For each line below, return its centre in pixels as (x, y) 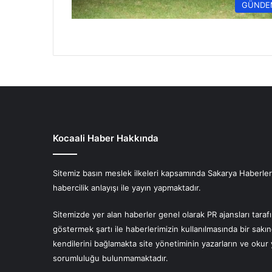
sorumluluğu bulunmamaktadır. (110, 258)
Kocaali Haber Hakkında (106, 138)
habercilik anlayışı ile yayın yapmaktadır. (127, 188)
